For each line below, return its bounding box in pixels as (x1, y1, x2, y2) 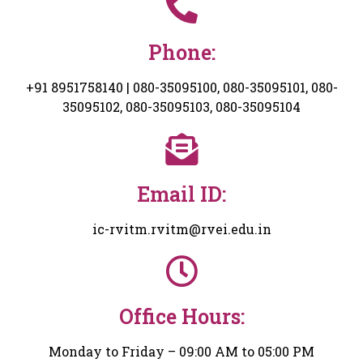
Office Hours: (118, 303, 245, 331)
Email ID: (137, 181, 226, 208)
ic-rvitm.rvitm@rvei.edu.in (92, 220, 271, 238)
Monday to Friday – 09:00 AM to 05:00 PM (49, 343, 314, 361)
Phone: (147, 39, 216, 66)
